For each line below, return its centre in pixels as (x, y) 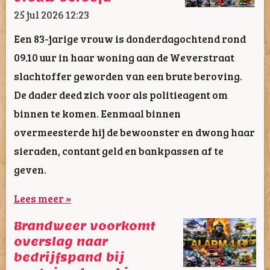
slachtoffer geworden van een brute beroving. (128, 76)
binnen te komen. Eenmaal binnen (97, 113)
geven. (30, 169)
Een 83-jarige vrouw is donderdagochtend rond (130, 38)
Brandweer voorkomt (85, 226)
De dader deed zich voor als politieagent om (121, 94)
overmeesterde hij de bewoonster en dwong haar (134, 132)
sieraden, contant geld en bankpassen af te (119, 150)
